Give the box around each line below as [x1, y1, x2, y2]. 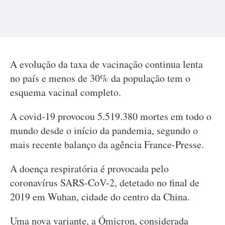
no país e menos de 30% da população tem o [10, 71, 190, 85]
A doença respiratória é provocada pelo [10, 162, 169, 175]
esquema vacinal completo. [10, 85, 121, 99]
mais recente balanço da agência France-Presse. [10, 138, 204, 151]
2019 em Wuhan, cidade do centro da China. [10, 190, 190, 203]
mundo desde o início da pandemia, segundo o [10, 124, 198, 137]
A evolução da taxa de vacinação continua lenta [10, 57, 203, 71]
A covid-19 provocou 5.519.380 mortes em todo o [10, 109, 211, 123]
